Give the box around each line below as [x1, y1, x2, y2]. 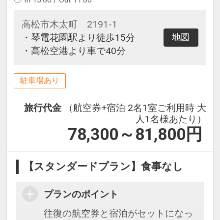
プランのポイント [44, 188, 119, 200]
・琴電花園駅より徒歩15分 [21, 32, 135, 44]
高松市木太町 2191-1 [21, 19, 117, 30]
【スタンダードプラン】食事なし [24, 160, 184, 172]
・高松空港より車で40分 [21, 45, 126, 57]
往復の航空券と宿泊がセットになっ [44, 207, 193, 219]
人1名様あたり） [136, 113, 207, 125]
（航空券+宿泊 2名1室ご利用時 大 [64, 102, 207, 113]
